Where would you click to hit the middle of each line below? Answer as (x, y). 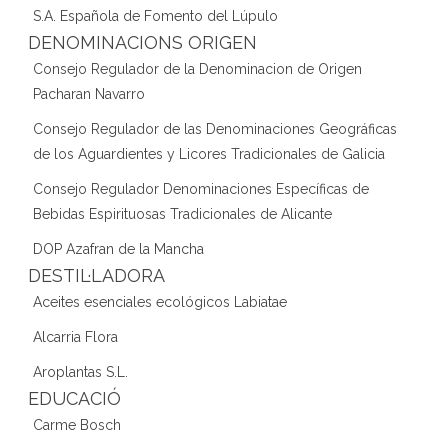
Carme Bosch (77, 424)
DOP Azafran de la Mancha (118, 248)
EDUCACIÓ (74, 398)
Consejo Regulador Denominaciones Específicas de (201, 188)
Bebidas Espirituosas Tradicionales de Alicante (182, 213)
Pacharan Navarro (89, 93)
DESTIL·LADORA (96, 275)
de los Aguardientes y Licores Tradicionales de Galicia (209, 153)
